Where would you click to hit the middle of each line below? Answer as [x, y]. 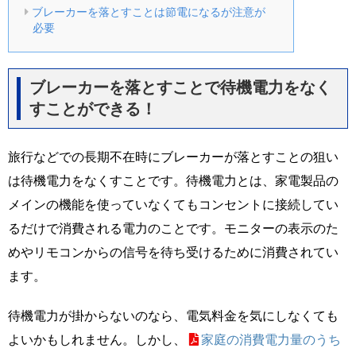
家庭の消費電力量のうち [271, 339]
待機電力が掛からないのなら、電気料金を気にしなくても [173, 315]
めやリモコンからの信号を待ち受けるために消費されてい [173, 252]
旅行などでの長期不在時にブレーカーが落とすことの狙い [173, 156]
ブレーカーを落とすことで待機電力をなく [180, 87]
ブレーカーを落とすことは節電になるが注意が [148, 12]
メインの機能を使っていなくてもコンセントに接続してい [173, 204]
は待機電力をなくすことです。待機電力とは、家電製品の [173, 180]
